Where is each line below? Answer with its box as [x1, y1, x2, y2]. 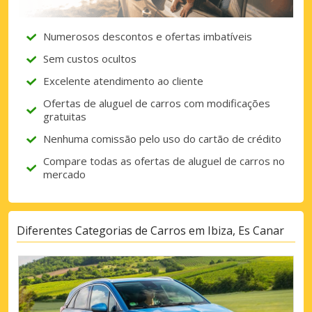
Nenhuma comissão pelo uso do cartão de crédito [43, 132, 281, 146]
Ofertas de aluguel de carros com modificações [43, 96, 270, 111]
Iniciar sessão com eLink [109, 48, 220, 62]
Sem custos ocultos [43, 52, 136, 66]
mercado [43, 167, 86, 182]
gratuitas [43, 109, 86, 124]
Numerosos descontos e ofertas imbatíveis [43, 29, 252, 44]
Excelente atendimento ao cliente [43, 74, 203, 88]
